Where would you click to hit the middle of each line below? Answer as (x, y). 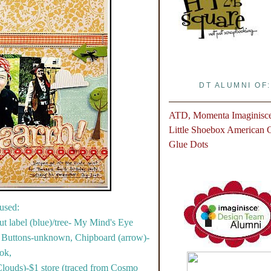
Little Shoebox (197, 129)
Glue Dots (188, 144)
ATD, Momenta (199, 115)
